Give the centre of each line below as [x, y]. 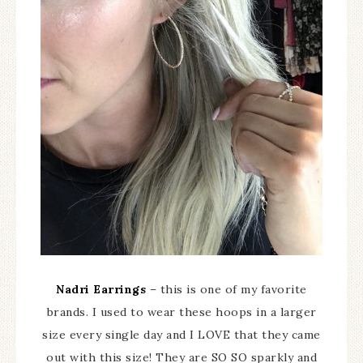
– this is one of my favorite [226, 290]
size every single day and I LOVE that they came [181, 335]
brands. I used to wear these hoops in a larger [181, 312]
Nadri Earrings [101, 290]
